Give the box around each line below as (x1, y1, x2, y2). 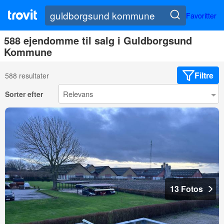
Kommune (4, 44, 52, 59)
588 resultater (5, 70, 49, 80)
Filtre (194, 69, 213, 81)
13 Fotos (170, 183, 203, 195)
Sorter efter (5, 88, 43, 99)
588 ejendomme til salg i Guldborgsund (4, 33, 192, 48)
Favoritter (186, 10, 216, 20)
